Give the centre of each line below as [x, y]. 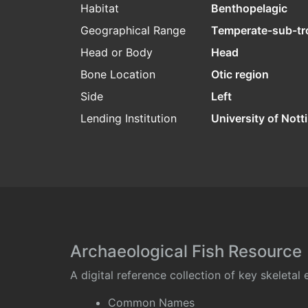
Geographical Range [133, 31]
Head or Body [117, 53]
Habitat [100, 9]
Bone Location [118, 75]
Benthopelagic [249, 9]
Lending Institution [129, 119]
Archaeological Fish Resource [186, 252]
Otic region [240, 75]
